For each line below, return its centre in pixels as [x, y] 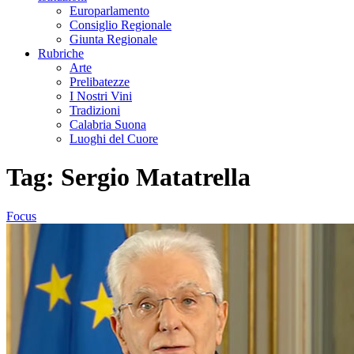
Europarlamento [109, 11]
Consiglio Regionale [121, 25]
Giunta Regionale [113, 39]
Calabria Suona [108, 124]
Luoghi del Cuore [114, 139]
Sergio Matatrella [156, 177]
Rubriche [61, 53]
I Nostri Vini [101, 96]
